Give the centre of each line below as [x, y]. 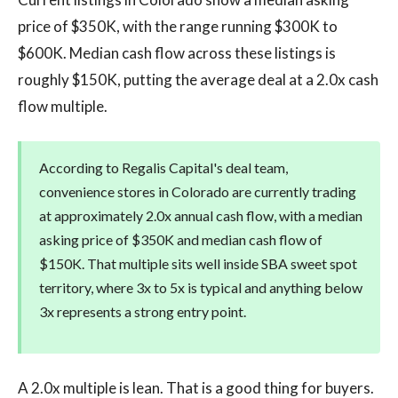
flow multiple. [63, 106]
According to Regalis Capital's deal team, [163, 167]
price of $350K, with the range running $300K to [178, 26]
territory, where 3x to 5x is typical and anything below [201, 287]
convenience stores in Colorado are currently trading [198, 191]
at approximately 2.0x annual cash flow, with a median [201, 215]
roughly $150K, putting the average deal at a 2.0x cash [198, 80]
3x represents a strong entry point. [143, 311]
